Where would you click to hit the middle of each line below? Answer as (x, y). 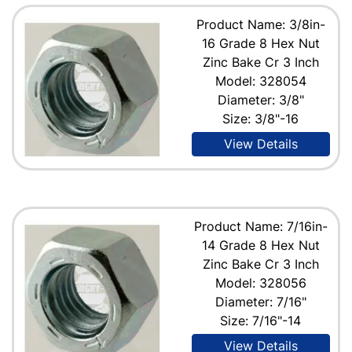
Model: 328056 (260, 282)
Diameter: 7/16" (260, 301)
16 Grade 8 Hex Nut (260, 43)
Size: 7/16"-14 (261, 320)
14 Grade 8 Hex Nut (260, 245)
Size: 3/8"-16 (261, 118)
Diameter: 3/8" (260, 99)
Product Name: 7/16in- (260, 226)
